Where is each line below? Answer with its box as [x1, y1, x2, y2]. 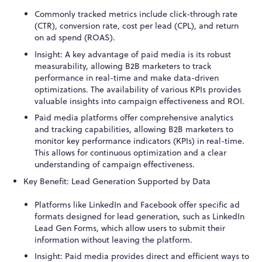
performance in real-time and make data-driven [35, 71, 219, 84]
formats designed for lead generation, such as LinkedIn [35, 210, 245, 222]
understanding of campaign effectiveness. [35, 158, 195, 171]
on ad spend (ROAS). [35, 32, 116, 44]
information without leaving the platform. [35, 233, 193, 246]
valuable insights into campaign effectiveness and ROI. [35, 95, 245, 107]
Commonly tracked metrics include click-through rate [35, 8, 238, 20]
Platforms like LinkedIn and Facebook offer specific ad [35, 198, 240, 211]
